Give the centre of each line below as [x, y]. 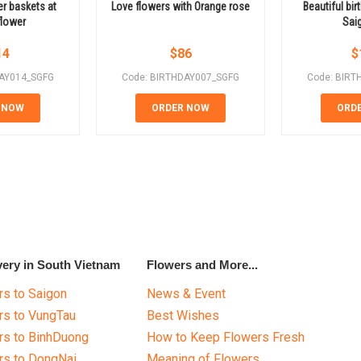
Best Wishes [183, 316]
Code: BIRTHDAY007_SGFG [180, 78]
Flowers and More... [203, 265]
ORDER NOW [180, 108]
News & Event [187, 294]
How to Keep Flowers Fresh [226, 338]
